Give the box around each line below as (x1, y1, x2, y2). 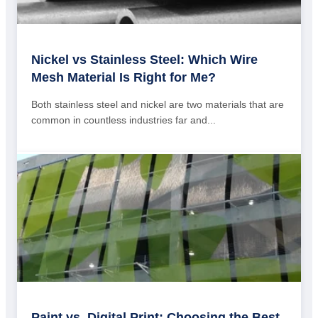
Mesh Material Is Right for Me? (31, 70, 216, 85)
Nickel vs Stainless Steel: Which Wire (31, 53, 258, 67)
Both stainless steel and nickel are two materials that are (31, 99, 284, 111)
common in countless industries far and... (31, 114, 216, 126)
